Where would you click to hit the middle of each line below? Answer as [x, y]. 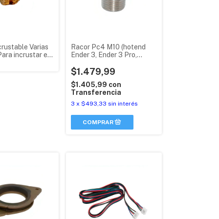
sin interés [123, 104]
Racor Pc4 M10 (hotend [108, 47]
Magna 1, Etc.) [93, 63]
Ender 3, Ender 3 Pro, [104, 55]
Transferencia [96, 93]
